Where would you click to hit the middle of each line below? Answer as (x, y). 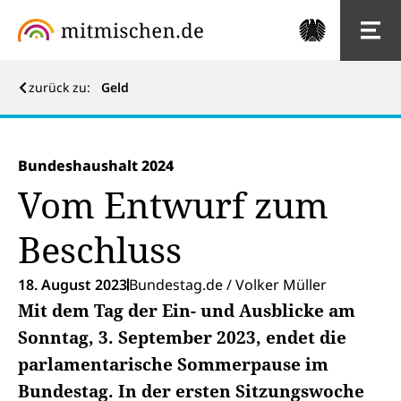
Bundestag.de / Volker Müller (228, 285)
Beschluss (100, 249)
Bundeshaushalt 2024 (96, 166)
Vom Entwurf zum (173, 205)
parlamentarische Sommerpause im (173, 364)
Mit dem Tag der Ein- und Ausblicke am (187, 311)
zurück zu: (63, 87)
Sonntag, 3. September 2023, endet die (182, 337)
